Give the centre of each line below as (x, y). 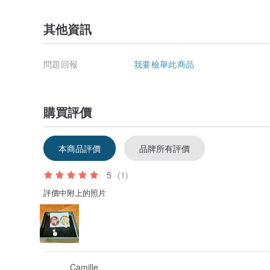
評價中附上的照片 (75, 192)
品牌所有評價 (165, 148)
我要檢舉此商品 (164, 64)
